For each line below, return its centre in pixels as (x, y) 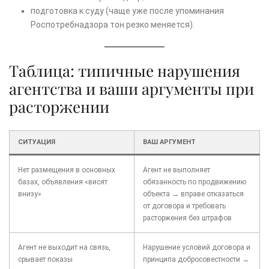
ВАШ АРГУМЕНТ (169, 142)
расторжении (59, 107)
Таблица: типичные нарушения (125, 71)
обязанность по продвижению (195, 182)
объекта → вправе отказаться (193, 194)
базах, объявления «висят (63, 182)
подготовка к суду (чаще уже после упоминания (127, 11)
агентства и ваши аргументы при (131, 89)
